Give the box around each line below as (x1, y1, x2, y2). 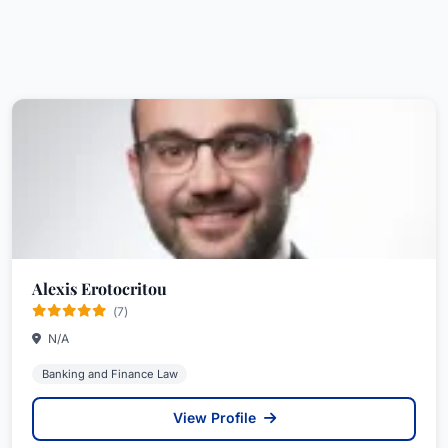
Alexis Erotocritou (32, 277, 167, 299)
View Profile (172, 408, 260, 426)
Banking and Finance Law (41, 366, 178, 381)
